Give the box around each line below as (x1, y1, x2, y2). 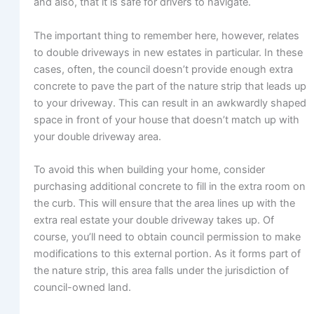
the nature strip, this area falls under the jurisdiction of (33, 264, 289, 277)
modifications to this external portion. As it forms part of (33, 247, 301, 260)
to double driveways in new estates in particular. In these (33, 46, 303, 59)
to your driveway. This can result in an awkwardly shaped (33, 96, 306, 109)
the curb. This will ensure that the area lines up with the (33, 196, 295, 210)
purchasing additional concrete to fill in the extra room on (33, 179, 306, 193)
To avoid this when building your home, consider (33, 163, 265, 176)
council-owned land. (33, 280, 131, 294)
